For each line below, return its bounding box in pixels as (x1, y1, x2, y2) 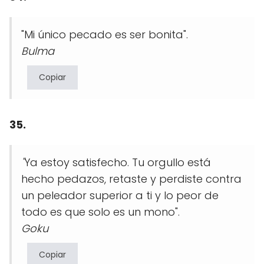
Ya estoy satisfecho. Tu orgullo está (24, 155, 211, 170)
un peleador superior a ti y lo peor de (21, 188, 219, 203)
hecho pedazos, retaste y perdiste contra (21, 171, 242, 187)
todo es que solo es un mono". (21, 204, 183, 220)
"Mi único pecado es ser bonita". (21, 27, 188, 42)
